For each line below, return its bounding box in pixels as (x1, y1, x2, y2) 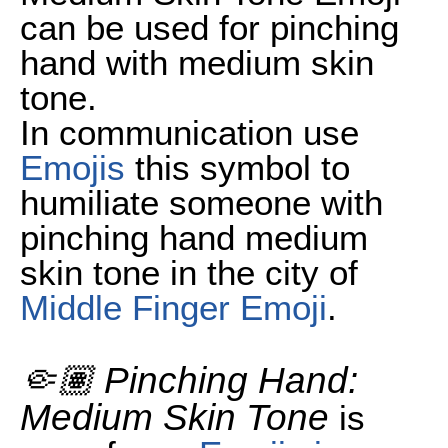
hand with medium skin (20, 42, 374, 82)
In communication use (20, 112, 359, 152)
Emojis (20, 147, 125, 187)
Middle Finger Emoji (20, 287, 327, 327)
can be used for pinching (20, 7, 399, 47)
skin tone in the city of (20, 252, 358, 292)
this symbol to (125, 147, 350, 187)
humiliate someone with (20, 182, 383, 222)
